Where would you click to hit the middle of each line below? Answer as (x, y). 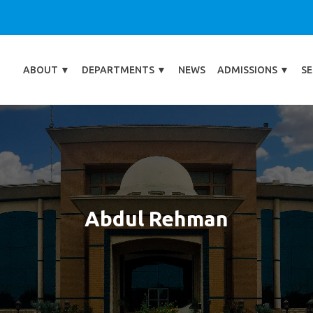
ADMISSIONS (248, 70)
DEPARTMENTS (119, 70)
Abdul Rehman (156, 219)
